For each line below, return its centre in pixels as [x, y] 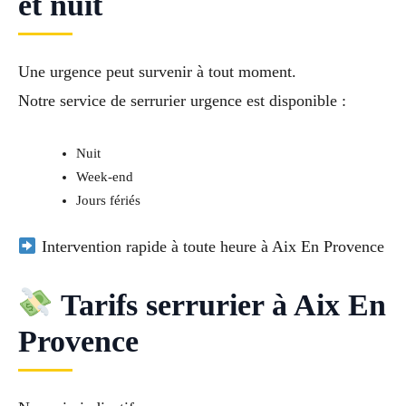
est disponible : [294, 101]
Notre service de [74, 101]
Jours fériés [108, 200]
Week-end [104, 176]
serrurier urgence [186, 101]
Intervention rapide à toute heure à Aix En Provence [210, 246]
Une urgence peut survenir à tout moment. [157, 72]
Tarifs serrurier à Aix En [219, 304]
